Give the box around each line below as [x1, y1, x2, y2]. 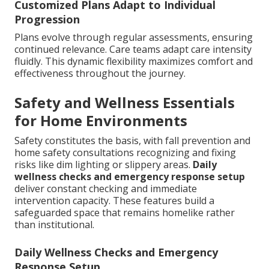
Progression [14, 11, 80, 26]
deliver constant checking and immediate [14, 181, 197, 195]
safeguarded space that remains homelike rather [14, 205, 235, 219]
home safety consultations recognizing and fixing [14, 145, 236, 159]
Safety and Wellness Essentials [14, 92, 235, 112]
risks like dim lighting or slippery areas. [14, 157, 193, 171]
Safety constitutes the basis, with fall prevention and [14, 133, 250, 147]
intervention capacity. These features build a [14, 193, 214, 207]
